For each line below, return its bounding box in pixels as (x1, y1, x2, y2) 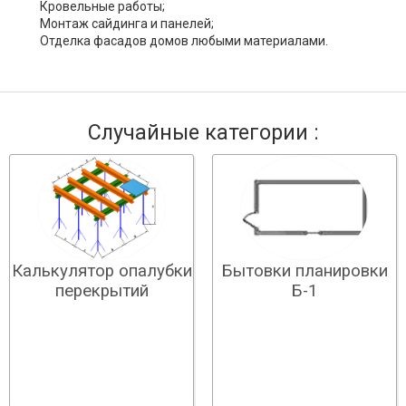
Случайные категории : (87, 120, 319, 145)
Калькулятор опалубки (11, 261, 192, 282)
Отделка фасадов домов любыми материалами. (40, 34, 328, 48)
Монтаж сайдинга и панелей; (40, 16, 214, 31)
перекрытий (54, 281, 149, 302)
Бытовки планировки (221, 261, 388, 281)
